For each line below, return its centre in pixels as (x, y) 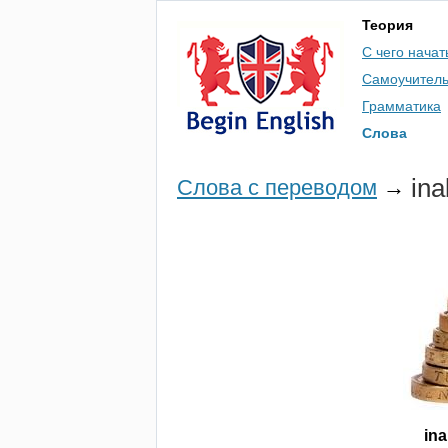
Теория (387, 25)
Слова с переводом (277, 187)
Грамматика (401, 106)
